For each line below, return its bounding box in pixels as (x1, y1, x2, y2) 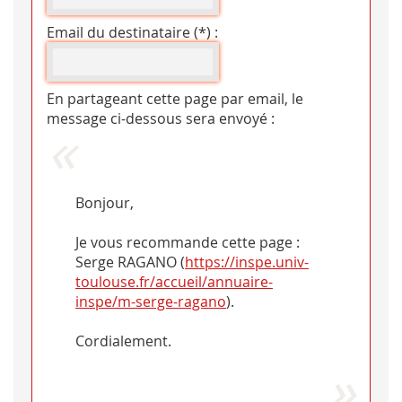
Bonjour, (75, 193, 134, 214)
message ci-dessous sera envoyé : (47, 109, 275, 129)
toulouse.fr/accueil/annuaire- (75, 272, 273, 293)
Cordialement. (75, 331, 171, 352)
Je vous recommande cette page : (75, 232, 300, 253)
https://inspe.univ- (185, 252, 309, 273)
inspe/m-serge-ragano (75, 292, 226, 312)
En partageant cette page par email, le (47, 89, 303, 109)
